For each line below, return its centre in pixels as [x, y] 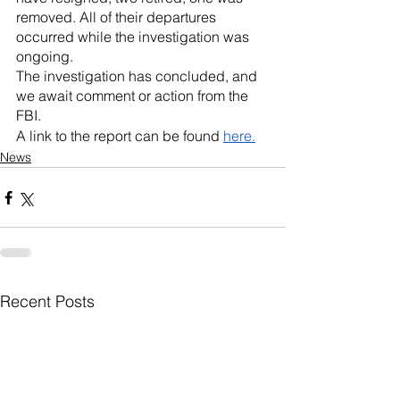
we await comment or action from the [134, 96]
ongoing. [45, 56]
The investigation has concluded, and [138, 76]
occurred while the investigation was [134, 37]
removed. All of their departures [118, 17]
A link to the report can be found [120, 136]
